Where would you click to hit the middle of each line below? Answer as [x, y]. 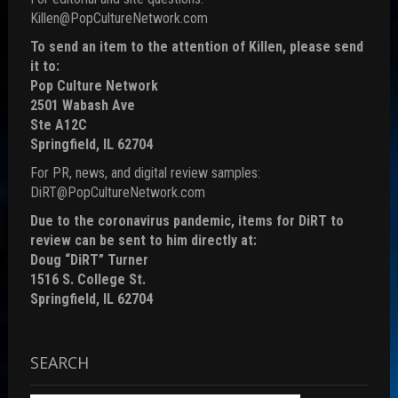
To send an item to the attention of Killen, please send [196, 47]
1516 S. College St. [88, 280]
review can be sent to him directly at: [143, 241]
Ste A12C [58, 125]
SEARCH [59, 363]
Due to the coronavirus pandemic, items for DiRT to [187, 221]
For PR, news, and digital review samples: [145, 173]
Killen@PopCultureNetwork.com [119, 19]
